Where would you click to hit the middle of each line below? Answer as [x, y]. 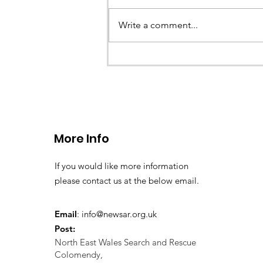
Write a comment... [158, 25]
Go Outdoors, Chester [182, 47]
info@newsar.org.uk [119, 214]
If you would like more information [122, 166]
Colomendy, [79, 255]
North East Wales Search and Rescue [125, 242]
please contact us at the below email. [127, 181]
